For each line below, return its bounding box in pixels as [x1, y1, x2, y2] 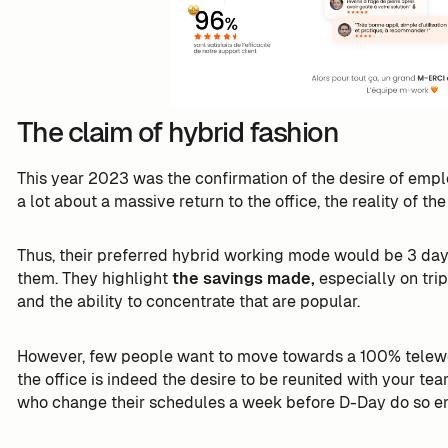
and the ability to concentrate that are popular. [16, 291, 360, 313]
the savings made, [171, 268, 319, 290]
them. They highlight [16, 268, 172, 290]
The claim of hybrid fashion [16, 113, 339, 150]
